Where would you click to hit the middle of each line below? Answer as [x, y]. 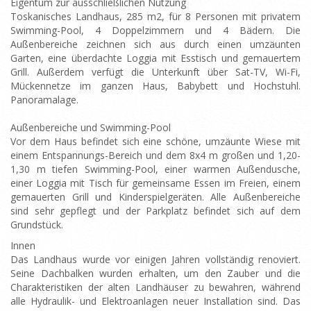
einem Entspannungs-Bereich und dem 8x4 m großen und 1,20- [155, 155]
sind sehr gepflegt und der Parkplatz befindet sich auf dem [155, 211]
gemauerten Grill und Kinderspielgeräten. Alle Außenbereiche [155, 197]
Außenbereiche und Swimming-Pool [91, 127]
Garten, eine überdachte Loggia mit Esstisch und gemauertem [155, 58]
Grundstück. [37, 225]
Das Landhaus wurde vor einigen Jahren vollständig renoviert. [155, 259]
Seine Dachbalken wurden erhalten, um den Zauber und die [155, 273]
